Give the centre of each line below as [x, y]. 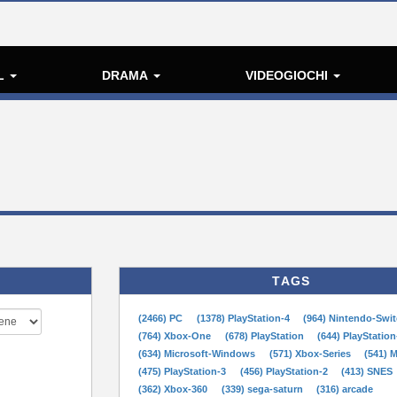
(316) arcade [345, 389]
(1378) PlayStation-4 [244, 318]
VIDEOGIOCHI [288, 75]
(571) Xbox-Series [311, 354]
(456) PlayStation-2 [285, 371]
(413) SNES [367, 371]
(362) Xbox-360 [175, 389]
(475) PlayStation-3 [184, 371]
